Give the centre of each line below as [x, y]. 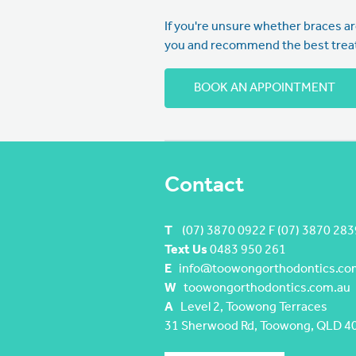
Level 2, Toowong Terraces [250, 308]
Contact [204, 186]
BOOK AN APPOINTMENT [265, 89]
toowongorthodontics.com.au [263, 289]
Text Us [187, 251]
